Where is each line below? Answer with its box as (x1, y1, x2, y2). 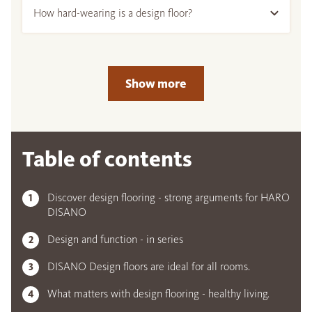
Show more (125, 76, 187, 92)
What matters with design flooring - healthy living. (47, 287, 270, 301)
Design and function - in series (47, 233, 183, 247)
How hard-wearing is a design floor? (33, 6, 192, 20)
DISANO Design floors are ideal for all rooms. (47, 260, 250, 274)
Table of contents (22, 146, 192, 173)
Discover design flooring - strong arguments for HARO (47, 191, 290, 205)
